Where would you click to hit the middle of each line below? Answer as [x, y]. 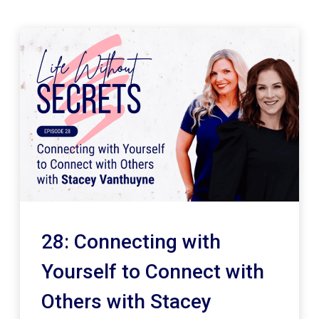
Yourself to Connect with [153, 272]
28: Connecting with [131, 242]
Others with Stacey [127, 302]
